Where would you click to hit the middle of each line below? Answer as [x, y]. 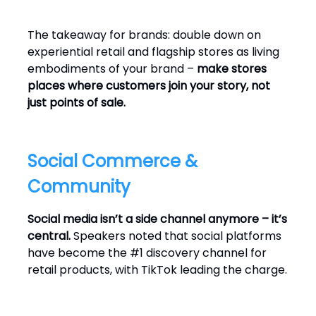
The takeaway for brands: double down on [144, 35]
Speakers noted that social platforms [176, 236]
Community [79, 187]
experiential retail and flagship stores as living [153, 52]
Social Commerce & [113, 161]
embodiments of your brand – [112, 69]
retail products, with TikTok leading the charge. [157, 270]
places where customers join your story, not [149, 86]
